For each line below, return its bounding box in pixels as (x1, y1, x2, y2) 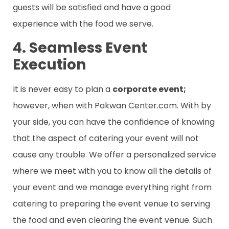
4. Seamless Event (13, 38, 147, 58)
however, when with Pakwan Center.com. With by (13, 100, 211, 112)
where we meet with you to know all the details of (13, 165, 212, 177)
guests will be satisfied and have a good (13, 1, 171, 13)
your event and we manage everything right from (13, 181, 212, 194)
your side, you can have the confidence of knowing (13, 116, 215, 128)
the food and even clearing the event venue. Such (13, 214, 212, 226)
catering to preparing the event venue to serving (13, 198, 210, 210)
